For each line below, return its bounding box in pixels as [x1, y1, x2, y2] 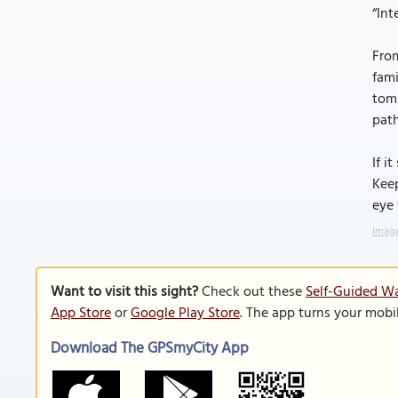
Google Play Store [131, 302, 240, 325]
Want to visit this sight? [51, 281, 198, 304]
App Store [51, 302, 111, 325]
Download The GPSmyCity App [51, 337, 249, 361]
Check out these [198, 281, 306, 304]
